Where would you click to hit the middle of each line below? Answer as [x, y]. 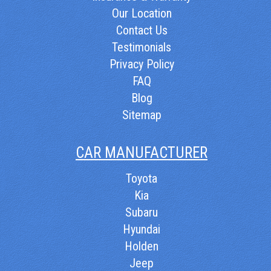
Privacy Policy [142, 64]
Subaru [142, 213]
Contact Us [142, 31]
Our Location [142, 14]
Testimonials [142, 47]
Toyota [142, 179]
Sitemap [142, 115]
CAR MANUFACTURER [142, 153]
